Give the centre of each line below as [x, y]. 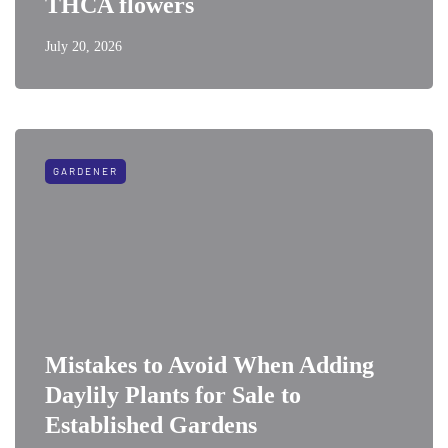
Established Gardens [151, 424]
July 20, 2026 [83, 46]
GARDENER [85, 170]
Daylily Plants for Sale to [173, 394]
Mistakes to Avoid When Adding [209, 364]
